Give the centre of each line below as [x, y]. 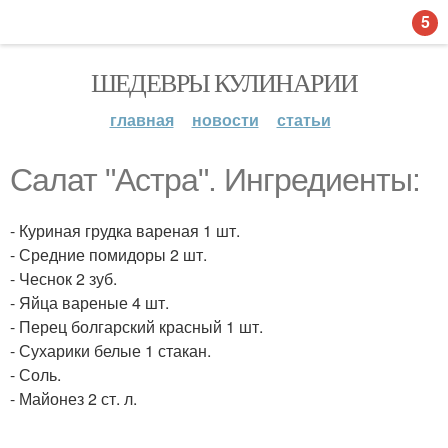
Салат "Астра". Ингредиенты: [215, 180]
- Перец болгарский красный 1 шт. [136, 326]
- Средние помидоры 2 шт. [108, 254]
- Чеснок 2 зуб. [63, 278]
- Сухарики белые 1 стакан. [110, 350]
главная [141, 119]
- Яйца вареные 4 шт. [89, 302]
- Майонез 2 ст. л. [73, 398]
